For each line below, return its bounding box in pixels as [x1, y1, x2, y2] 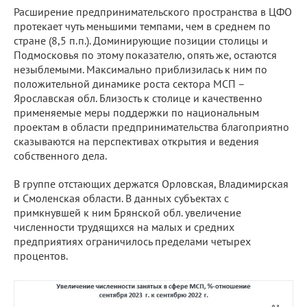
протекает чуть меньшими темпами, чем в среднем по [14, 19, 271, 33]
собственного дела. [14, 148, 107, 162]
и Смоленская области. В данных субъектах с [14, 191, 229, 205]
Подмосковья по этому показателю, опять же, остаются [14, 47, 277, 62]
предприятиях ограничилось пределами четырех [14, 234, 251, 248]
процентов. [14, 248, 78, 262]
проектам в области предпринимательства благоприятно [14, 119, 289, 134]
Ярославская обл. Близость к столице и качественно [14, 90, 262, 105]
